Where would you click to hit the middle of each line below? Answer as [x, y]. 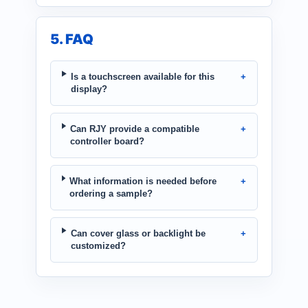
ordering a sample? [111, 193]
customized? [98, 245]
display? [89, 89]
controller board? [108, 141]
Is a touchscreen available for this [143, 76]
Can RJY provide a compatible [135, 129]
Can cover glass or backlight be [138, 233]
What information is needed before [143, 181]
